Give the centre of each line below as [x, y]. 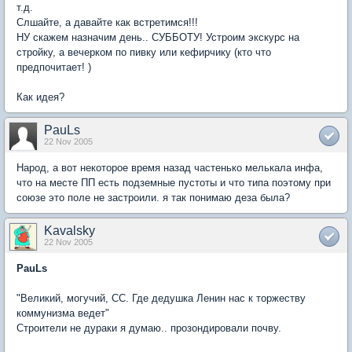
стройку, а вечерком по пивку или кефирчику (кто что [144, 53]
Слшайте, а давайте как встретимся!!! [107, 23]
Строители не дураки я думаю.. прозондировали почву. [149, 328]
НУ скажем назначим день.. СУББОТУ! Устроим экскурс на [158, 38]
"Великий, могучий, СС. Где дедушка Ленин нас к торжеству [161, 299]
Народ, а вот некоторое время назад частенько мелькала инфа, [170, 168]
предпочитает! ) [54, 68]
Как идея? [40, 97]
